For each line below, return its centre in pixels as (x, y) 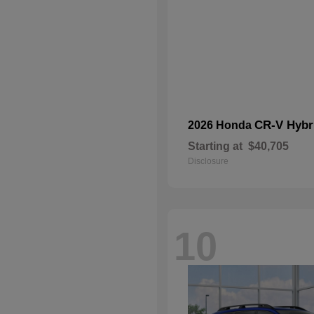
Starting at (215, 146)
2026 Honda (221, 125)
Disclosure (208, 161)
